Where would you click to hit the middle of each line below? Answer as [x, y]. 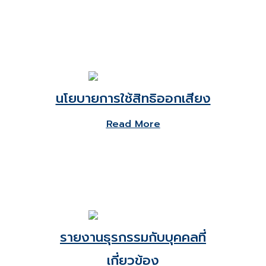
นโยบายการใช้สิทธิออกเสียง [133, 98]
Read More [133, 124]
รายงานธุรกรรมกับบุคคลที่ [133, 237]
